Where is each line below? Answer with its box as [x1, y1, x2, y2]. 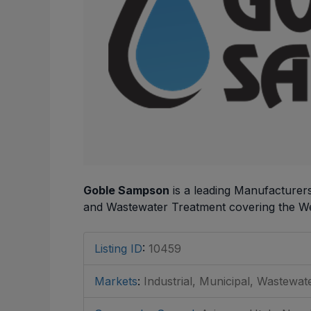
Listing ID [94, 242, 142, 256]
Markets [94, 274, 137, 289]
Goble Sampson [83, 183, 169, 198]
